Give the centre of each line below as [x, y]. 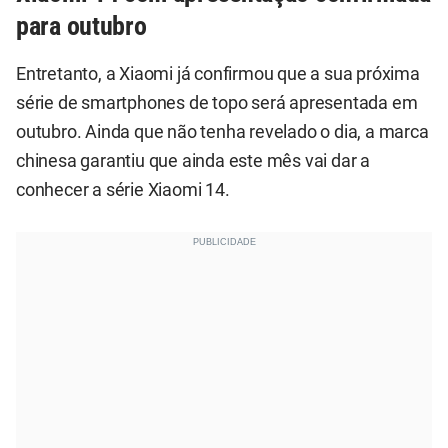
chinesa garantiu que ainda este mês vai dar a [193, 161]
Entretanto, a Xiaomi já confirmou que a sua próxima [218, 74]
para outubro [81, 25]
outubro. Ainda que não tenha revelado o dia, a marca [222, 132]
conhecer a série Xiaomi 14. [123, 190]
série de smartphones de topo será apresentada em [217, 103]
